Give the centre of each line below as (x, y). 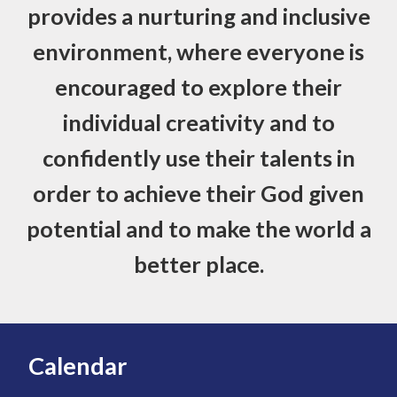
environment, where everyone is (198, 51)
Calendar (78, 366)
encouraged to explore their (198, 86)
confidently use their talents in (198, 157)
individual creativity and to (198, 122)
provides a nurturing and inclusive (198, 16)
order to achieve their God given (198, 193)
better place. (198, 264)
